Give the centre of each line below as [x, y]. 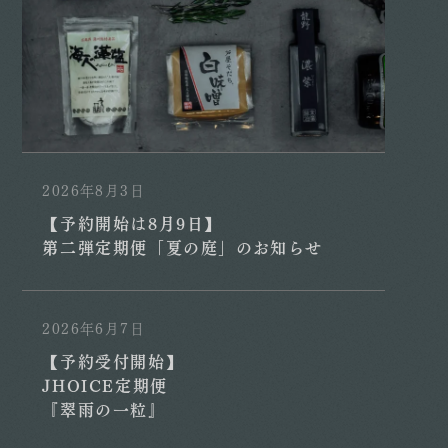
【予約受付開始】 [113, 362]
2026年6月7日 [94, 328]
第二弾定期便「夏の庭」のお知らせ [183, 248]
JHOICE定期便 [105, 386]
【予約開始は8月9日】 [132, 224]
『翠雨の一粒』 [104, 410]
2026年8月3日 [94, 190]
